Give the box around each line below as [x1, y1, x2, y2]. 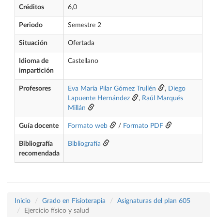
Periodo [19, 22, 43, 29]
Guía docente [19, 123, 59, 129]
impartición [19, 67, 54, 74]
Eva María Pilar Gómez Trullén [68, 85, 156, 92]
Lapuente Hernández [68, 95, 130, 102]
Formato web [68, 123, 108, 129]
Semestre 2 [68, 22, 101, 29]
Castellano [68, 58, 98, 64]
